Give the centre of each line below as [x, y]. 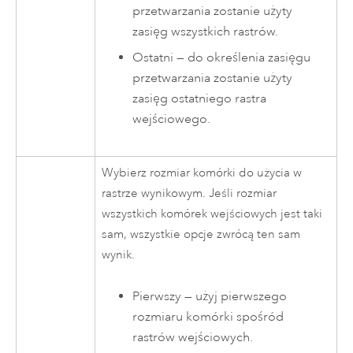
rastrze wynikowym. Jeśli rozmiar [190, 193]
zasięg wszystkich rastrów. [206, 32]
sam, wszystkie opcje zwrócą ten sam [201, 234]
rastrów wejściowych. [193, 338]
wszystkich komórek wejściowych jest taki [212, 214]
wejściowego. [172, 119]
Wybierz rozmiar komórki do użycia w [202, 173]
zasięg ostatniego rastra [200, 98]
